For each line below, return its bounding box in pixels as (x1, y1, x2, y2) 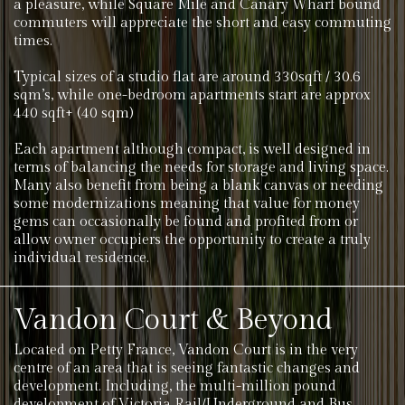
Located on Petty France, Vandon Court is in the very (14, 342, 358, 359)
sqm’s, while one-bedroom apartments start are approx (14, 87, 371, 104)
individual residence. (14, 250, 149, 267)
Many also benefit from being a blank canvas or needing (14, 177, 383, 194)
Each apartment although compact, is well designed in (14, 141, 371, 158)
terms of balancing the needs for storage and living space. (14, 159, 389, 176)
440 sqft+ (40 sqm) (14, 105, 134, 122)
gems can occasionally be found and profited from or (14, 213, 358, 231)
